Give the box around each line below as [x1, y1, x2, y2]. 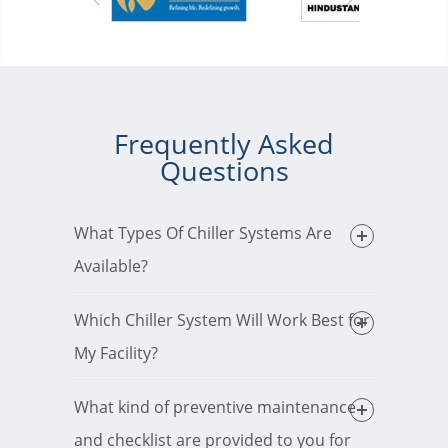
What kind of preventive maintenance [74, 396, 356, 419]
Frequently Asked [114, 125, 334, 163]
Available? [74, 255, 148, 278]
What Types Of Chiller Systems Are [74, 222, 332, 245]
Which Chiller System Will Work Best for [74, 309, 370, 332]
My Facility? [100, 342, 158, 365]
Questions [159, 152, 289, 190]
